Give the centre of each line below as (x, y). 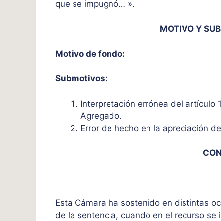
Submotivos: (82, 79)
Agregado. (102, 116)
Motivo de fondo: (91, 54)
